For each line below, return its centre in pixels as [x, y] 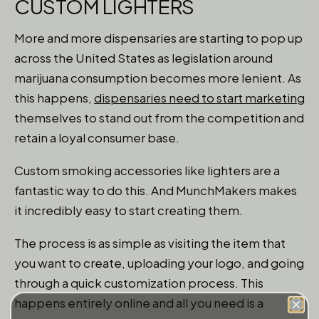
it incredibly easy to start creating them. [129, 210]
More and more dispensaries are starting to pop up [158, 38]
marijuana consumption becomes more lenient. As [158, 78]
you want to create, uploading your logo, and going [159, 263]
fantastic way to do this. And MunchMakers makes [156, 190]
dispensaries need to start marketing [199, 98]
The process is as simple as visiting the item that [150, 243]
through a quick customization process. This [139, 283]
